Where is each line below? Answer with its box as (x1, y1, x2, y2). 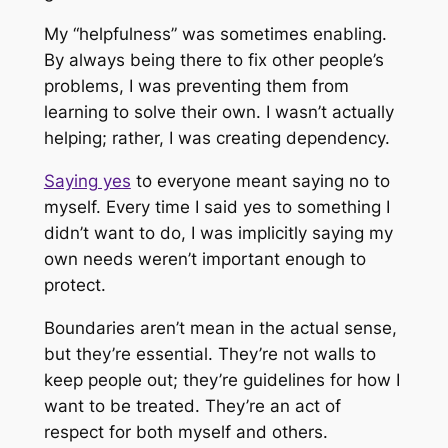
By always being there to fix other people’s (43, 50, 384, 71)
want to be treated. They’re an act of (43, 395, 341, 416)
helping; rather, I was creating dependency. (43, 128, 390, 149)
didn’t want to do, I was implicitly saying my (43, 223, 393, 244)
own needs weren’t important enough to (43, 249, 366, 270)
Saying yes (43, 171, 131, 192)
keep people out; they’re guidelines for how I (43, 369, 400, 390)
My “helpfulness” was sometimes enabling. (43, 24, 387, 45)
